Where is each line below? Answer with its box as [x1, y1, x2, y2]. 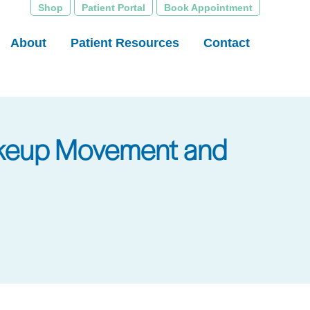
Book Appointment [164, 2, 253, 13]
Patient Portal [82, 2, 145, 13]
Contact [203, 36, 250, 50]
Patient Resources [71, 36, 179, 50]
